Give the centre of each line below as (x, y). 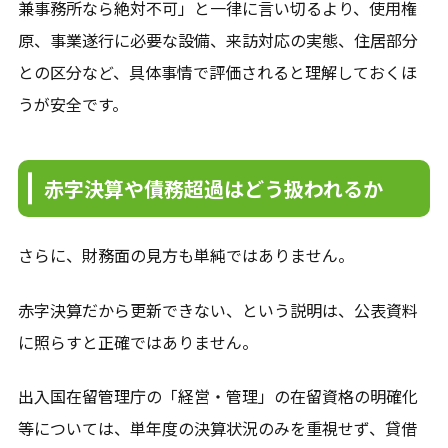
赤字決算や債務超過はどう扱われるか (213, 188)
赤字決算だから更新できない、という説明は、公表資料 (217, 309)
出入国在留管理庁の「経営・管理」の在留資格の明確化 (217, 396)
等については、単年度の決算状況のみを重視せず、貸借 (217, 428)
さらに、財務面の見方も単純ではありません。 (185, 255)
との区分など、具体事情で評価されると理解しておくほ (217, 71)
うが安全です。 (72, 103)
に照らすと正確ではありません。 (137, 341)
